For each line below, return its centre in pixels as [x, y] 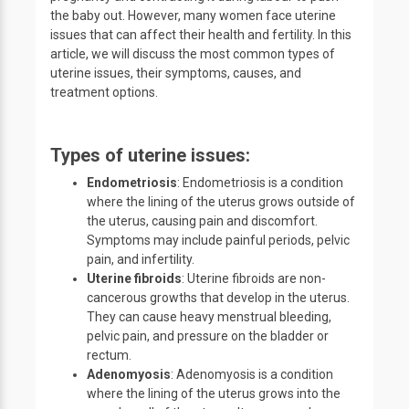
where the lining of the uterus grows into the [214, 393]
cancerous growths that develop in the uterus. [218, 298]
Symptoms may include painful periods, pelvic [218, 240]
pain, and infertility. [141, 259]
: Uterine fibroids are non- [254, 278]
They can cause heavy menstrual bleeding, [209, 317]
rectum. [109, 355]
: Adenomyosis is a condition [252, 374]
